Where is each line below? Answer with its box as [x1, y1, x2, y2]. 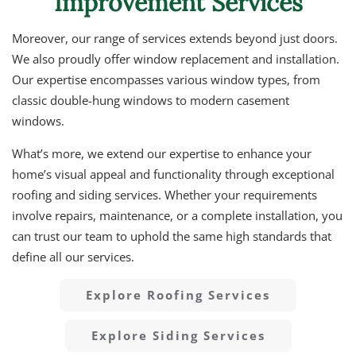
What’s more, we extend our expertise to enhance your [12, 145, 311, 162]
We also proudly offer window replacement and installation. [12, 51, 339, 68]
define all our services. [12, 249, 134, 265]
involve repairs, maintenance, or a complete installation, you [12, 207, 342, 224]
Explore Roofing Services [86, 287, 270, 304]
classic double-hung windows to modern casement [12, 92, 289, 109]
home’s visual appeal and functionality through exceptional [12, 166, 335, 183]
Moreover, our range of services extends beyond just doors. [12, 30, 338, 47]
